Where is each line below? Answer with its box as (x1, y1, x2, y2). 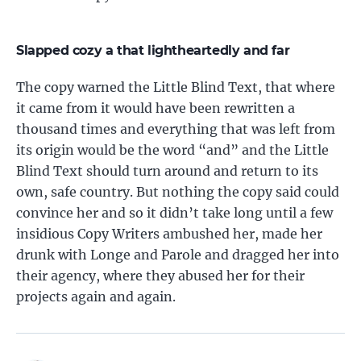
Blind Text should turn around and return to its (16, 163, 318, 179)
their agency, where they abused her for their (16, 268, 305, 284)
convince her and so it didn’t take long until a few (16, 205, 333, 221)
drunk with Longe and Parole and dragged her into (16, 247, 339, 263)
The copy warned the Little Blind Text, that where (16, 79, 335, 95)
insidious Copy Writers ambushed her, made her (16, 226, 322, 242)
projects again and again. (16, 288, 176, 305)
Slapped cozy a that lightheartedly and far (16, 43, 290, 58)
